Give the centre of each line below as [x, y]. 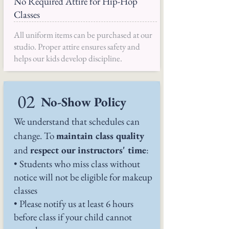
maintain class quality [100, 136]
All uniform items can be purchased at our [83, 35]
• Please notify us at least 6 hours [74, 204]
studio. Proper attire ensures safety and [77, 47]
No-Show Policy [84, 102]
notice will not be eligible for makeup [83, 177]
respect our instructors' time [88, 150]
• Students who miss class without [77, 164]
